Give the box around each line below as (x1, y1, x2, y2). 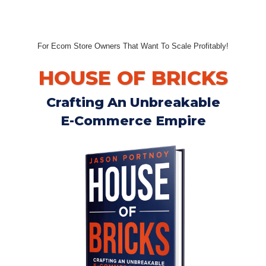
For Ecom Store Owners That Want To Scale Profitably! (37, 42, 229, 50)
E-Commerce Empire (60, 113, 206, 129)
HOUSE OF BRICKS (38, 66, 228, 90)
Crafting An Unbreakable (46, 94, 220, 110)
